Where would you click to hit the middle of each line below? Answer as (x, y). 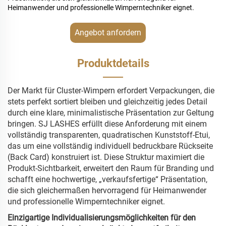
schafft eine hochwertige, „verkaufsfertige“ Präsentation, (107, 180)
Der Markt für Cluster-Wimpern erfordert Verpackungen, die (111, 91)
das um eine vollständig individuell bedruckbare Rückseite (110, 146)
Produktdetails (113, 64)
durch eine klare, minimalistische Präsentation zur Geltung (111, 113)
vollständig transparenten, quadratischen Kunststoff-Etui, (109, 135)
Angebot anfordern (108, 33)
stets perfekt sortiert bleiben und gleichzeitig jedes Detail (107, 102)
